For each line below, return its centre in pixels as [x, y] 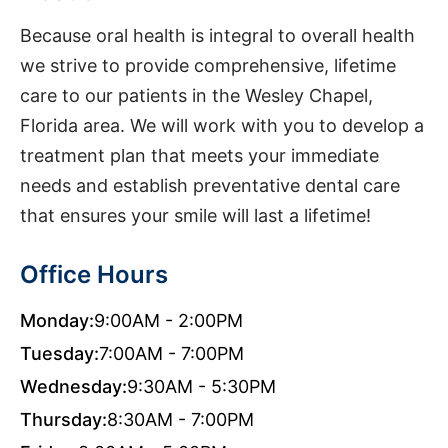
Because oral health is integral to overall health [217, 35]
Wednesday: [73, 386]
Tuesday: [59, 353]
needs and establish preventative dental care [210, 185]
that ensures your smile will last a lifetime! [195, 215]
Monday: [57, 320]
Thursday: [63, 419]
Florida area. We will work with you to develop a [222, 125]
